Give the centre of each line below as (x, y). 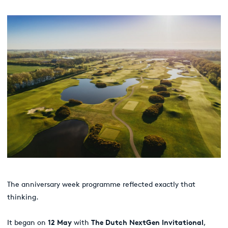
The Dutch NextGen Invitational (147, 222)
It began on (27, 222)
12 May (60, 222)
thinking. (23, 197)
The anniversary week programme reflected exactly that (101, 184)
